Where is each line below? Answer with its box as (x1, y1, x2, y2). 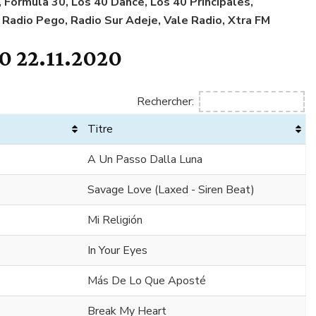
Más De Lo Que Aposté (87, 273, 206, 289)
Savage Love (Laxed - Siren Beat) (87, 182, 255, 198)
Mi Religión (87, 212, 142, 229)
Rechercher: (137, 93, 194, 109)
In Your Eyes (87, 243, 147, 259)
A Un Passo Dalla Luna (87, 152, 202, 168)
